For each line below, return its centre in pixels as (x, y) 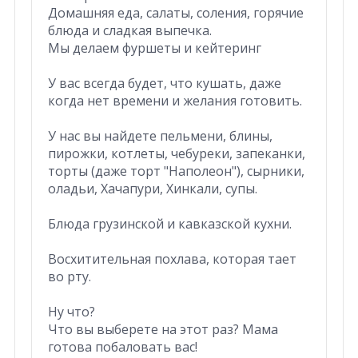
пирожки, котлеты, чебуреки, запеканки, (176, 153)
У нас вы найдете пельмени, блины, (160, 135)
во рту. (69, 276)
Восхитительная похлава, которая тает (172, 259)
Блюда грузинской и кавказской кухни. (169, 223)
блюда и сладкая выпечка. (129, 30)
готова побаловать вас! (122, 346)
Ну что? (71, 311)
